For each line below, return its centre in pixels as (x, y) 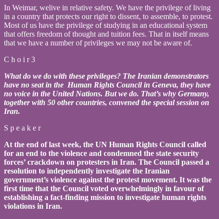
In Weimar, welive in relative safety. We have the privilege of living (107, 7)
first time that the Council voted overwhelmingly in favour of (104, 188)
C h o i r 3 (20, 59)
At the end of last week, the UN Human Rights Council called (105, 144)
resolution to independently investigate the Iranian (87, 171)
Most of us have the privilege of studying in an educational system (106, 25)
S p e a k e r (22, 128)
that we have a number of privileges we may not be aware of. (98, 43)
